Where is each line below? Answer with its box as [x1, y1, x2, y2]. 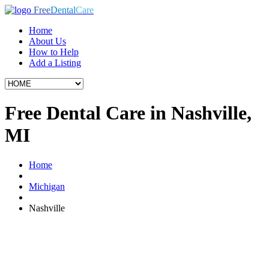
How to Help [29, 47, 79, 57]
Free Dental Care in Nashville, [5, 102, 252, 124]
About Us [29, 36, 66, 46]
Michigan [29, 181, 65, 192]
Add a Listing [29, 58, 81, 68]
